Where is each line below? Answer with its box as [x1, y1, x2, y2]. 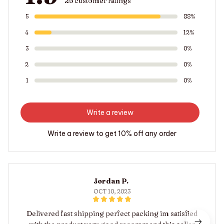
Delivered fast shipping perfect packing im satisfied [26, 208, 197, 218]
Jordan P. [93, 176, 128, 185]
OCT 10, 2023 [93, 187, 130, 195]
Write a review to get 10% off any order [47, 128, 176, 138]
